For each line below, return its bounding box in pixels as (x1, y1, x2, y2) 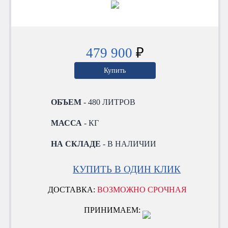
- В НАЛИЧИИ (101, 139, 157, 148)
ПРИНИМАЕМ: (84, 206, 143, 215)
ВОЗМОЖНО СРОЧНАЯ (97, 185, 187, 194)
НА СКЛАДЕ (51, 139, 101, 148)
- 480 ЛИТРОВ (81, 97, 136, 106)
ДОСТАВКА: (48, 185, 98, 194)
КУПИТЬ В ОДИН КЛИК (73, 163, 181, 175)
